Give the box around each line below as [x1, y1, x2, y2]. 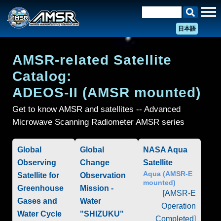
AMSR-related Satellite [12, 52, 172, 68]
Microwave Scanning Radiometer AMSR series [12, 117, 184, 127]
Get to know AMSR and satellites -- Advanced [12, 105, 181, 114]
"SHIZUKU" [80, 210, 124, 218]
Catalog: [12, 69, 72, 84]
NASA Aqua [143, 146, 187, 154]
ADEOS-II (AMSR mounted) [12, 85, 201, 100]
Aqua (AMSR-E [143, 170, 192, 178]
